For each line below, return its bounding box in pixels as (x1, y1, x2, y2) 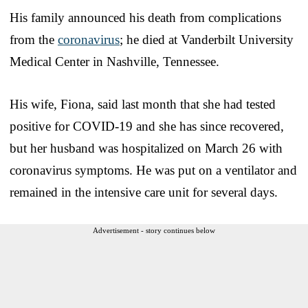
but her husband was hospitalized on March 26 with (10, 140, 283, 155)
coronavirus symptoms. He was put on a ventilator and (10, 162, 297, 177)
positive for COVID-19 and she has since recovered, (10, 118, 284, 133)
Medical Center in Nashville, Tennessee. (10, 54, 219, 69)
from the (10, 32, 58, 47)
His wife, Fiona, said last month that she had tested (10, 96, 276, 111)
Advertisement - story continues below (93, 225, 215, 234)
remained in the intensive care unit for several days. (10, 184, 278, 199)
